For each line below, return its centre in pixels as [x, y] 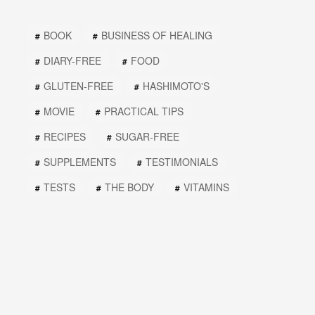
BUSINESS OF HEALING [157, 36]
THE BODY [129, 187]
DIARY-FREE [72, 61]
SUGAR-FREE [147, 137]
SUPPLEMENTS [80, 162]
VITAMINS [206, 187]
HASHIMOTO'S [176, 86]
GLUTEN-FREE [78, 86]
